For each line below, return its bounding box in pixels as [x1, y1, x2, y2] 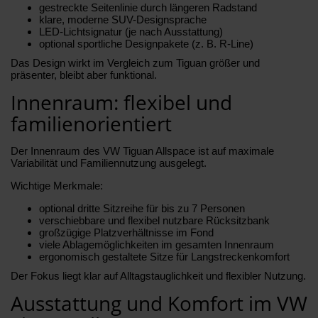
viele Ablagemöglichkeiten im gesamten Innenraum [39, 238, 274, 251]
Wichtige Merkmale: [11, 179, 103, 192]
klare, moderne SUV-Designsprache [39, 13, 207, 26]
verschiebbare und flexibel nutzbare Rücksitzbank [39, 214, 270, 226]
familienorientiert [11, 109, 172, 137]
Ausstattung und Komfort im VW [11, 289, 307, 317]
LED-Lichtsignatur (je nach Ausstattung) [39, 25, 223, 38]
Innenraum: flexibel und [11, 88, 232, 116]
